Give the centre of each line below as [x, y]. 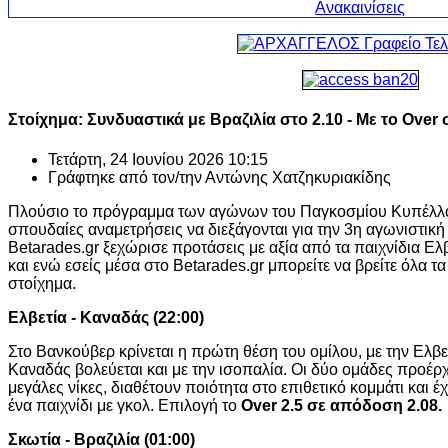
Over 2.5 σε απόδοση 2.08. [343, 405]
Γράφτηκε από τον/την [126, 177]
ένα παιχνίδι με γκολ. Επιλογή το [124, 405]
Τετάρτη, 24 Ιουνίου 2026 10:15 [158, 159]
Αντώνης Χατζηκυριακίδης [298, 177]
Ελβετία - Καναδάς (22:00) [106, 317]
